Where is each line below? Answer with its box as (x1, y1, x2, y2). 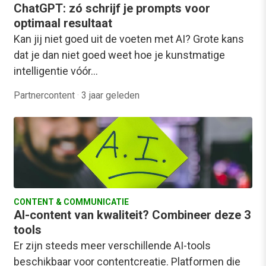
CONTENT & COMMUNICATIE (14, 197, 129, 207)
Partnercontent (14, 89, 77, 101)
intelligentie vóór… (14, 64, 98, 77)
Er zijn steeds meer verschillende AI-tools (14, 239, 211, 252)
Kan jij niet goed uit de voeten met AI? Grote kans (14, 32, 244, 45)
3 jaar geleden (81, 89, 140, 101)
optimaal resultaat (14, 15, 112, 30)
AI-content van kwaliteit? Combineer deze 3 (14, 207, 251, 222)
